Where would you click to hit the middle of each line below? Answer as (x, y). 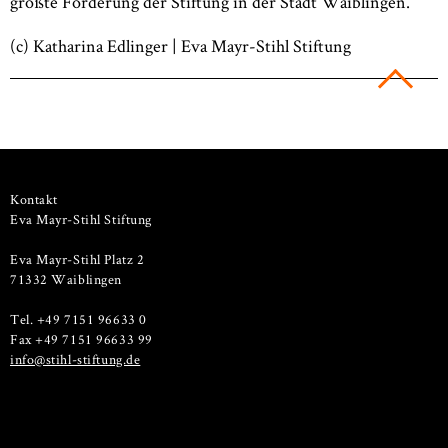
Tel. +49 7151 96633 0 (78, 319)
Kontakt (34, 199)
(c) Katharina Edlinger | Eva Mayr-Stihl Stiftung (180, 45)
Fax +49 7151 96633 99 (81, 339)
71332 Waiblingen (66, 279)
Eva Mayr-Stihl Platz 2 (77, 259)
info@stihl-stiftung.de (75, 359)
